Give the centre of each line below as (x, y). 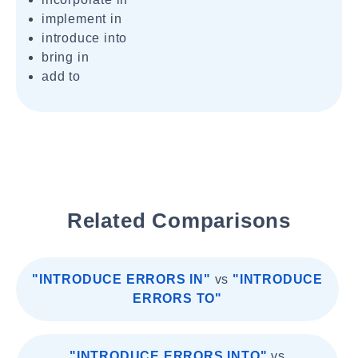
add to (61, 76)
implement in (82, 19)
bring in (66, 57)
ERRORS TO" (177, 298)
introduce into (85, 38)
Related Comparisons (179, 221)
